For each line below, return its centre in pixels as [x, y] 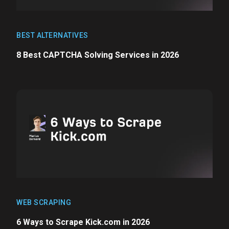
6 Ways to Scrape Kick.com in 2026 [83, 222]
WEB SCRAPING [44, 202]
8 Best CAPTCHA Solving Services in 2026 [98, 55]
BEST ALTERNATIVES [52, 35]
